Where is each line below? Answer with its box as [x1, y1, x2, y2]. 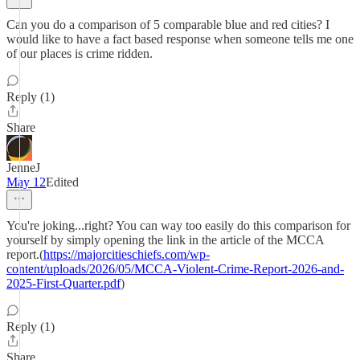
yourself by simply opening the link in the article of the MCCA [6, 233, 324, 247]
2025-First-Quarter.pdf [6, 276, 121, 290]
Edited [46, 175, 79, 189]
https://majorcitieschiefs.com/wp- [43, 247, 210, 261]
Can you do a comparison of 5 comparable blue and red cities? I [6, 18, 329, 31]
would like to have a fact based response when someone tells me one [6, 32, 354, 46]
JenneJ [6, 161, 40, 174]
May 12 [6, 175, 46, 189]
